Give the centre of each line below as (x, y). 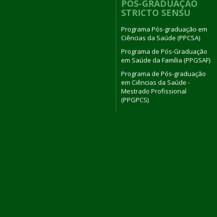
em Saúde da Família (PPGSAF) (166, 60)
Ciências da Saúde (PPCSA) (161, 38)
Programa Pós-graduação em (164, 29)
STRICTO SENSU (156, 12)
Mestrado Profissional (154, 91)
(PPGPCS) (135, 100)
